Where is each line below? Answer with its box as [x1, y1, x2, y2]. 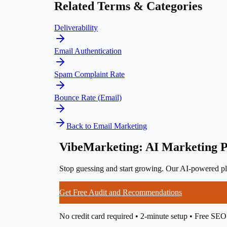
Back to [66, 121, 93, 130]
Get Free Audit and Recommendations [59, 188, 182, 197]
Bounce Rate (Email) [54, 93, 122, 102]
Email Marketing [93, 121, 147, 130]
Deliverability [54, 23, 98, 32]
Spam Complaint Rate [54, 69, 125, 79]
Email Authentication [54, 46, 122, 55]
